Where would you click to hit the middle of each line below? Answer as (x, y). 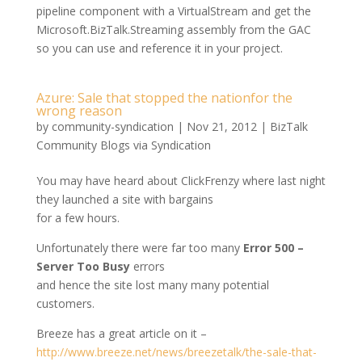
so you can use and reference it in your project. (159, 48)
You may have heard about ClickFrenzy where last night (181, 181)
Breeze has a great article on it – (121, 333)
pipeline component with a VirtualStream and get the (173, 11)
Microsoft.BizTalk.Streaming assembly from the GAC (173, 29)
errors (149, 266)
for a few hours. (78, 218)
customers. (65, 303)
